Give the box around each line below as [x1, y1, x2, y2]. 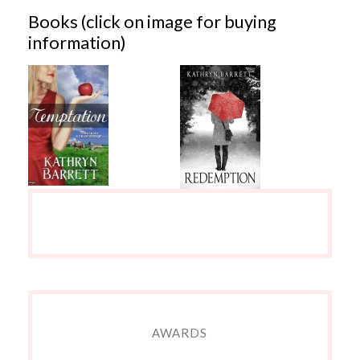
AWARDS [152, 325, 208, 340]
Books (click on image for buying [27, 10, 276, 32]
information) [27, 31, 126, 53]
